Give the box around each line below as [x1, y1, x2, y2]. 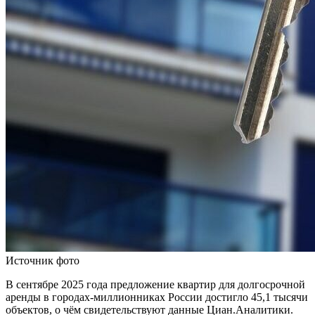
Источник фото [6, 254, 79, 266]
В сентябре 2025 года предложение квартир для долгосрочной [6, 278, 305, 290]
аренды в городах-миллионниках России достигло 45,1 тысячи [6, 290, 308, 303]
